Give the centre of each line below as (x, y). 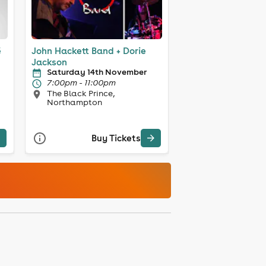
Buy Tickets (116, 138)
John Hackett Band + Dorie (88, 50)
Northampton (74, 102)
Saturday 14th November (96, 72)
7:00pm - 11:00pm (81, 82)
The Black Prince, (80, 93)
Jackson (49, 62)
